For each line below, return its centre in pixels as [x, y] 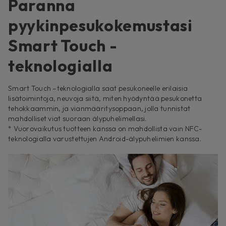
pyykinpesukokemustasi [100, 25]
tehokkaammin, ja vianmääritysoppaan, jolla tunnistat [99, 109]
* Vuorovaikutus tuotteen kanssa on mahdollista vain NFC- [105, 129]
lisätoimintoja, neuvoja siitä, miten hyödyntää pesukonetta [105, 99]
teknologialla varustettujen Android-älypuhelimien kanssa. [105, 139]
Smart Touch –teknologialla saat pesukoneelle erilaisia [98, 89]
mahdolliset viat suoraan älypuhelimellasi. [77, 119]
